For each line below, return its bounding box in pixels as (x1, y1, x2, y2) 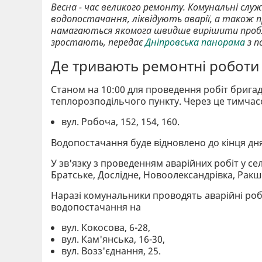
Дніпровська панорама (145, 35, 245, 49)
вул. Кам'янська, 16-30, (61, 232, 166, 246)
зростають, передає (51, 35, 145, 49)
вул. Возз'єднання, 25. (61, 244, 164, 257)
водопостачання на (51, 200, 141, 213)
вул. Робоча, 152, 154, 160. (61, 115, 182, 128)
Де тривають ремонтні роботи (51, 56, 259, 75)
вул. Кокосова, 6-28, (61, 220, 151, 234)
